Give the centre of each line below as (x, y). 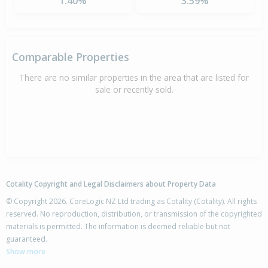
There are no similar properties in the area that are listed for (134, 78)
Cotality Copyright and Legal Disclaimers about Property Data (111, 184)
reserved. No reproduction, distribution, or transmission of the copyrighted (134, 214)
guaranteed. (27, 239)
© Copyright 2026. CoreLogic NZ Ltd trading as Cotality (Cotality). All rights (131, 202)
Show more (26, 252)
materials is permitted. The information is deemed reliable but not (118, 227)
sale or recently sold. (134, 90)
